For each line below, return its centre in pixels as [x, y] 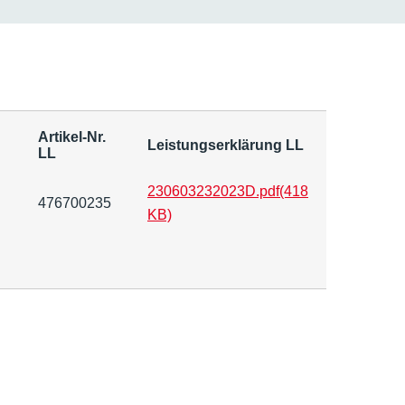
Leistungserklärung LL [226, 145]
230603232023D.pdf [213, 191]
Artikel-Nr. [72, 137]
